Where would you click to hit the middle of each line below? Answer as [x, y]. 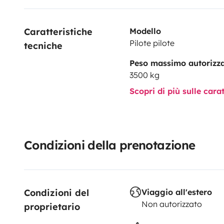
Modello [145, 31]
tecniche [43, 45]
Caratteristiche [60, 31]
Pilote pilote [152, 43]
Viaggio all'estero [176, 192]
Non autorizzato [171, 204]
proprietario [52, 206]
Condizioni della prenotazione [110, 145]
